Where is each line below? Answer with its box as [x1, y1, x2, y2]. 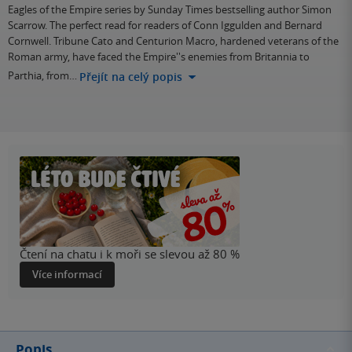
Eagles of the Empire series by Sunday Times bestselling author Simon [8, 2, 332, 16]
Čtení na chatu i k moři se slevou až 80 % [20, 245, 240, 262]
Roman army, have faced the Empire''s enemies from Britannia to [8, 49, 310, 64]
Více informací [32, 266, 102, 281]
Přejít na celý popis [79, 68, 182, 84]
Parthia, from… [8, 68, 77, 83]
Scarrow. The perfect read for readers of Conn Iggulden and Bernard [8, 17, 322, 32]
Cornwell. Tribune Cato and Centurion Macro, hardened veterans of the [8, 33, 339, 48]
